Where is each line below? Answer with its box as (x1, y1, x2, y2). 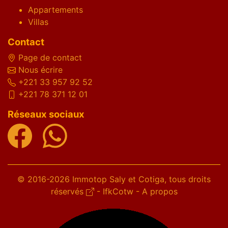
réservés (50, 186, 86, 196)
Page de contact (18, 52, 82, 63)
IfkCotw (102, 186, 133, 196)
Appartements (28, 4, 83, 15)
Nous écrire (18, 64, 63, 75)
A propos (141, 186, 178, 196)
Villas (28, 16, 48, 27)
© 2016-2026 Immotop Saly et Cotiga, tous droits (17, 174, 211, 184)
